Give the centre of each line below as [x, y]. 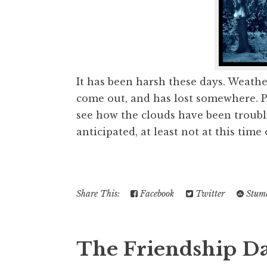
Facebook [156, 193]
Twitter [209, 193]
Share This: [100, 193]
